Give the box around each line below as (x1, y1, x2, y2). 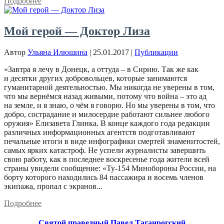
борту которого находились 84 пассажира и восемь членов (4, 173, 203, 182)
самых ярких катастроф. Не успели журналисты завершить (4, 146, 205, 155)
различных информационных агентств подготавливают (4, 128, 195, 137)
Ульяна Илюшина (27, 48, 87, 57)
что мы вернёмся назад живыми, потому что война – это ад (4, 92, 206, 101)
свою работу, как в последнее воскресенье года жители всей (4, 155, 209, 164)
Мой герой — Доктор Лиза (4, 24, 150, 38)
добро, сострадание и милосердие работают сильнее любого (4, 110, 209, 119)
